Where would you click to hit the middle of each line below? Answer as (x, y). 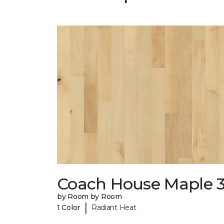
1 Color (69, 207)
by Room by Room (89, 197)
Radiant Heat (114, 207)
